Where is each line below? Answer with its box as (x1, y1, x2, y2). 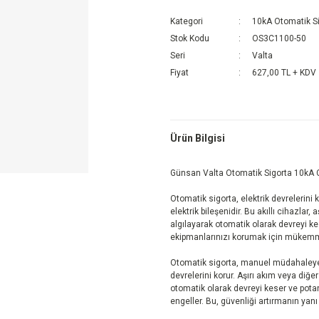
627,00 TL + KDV (252, 68, 316, 78)
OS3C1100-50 (252, 33, 306, 43)
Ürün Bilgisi (170, 132, 225, 144)
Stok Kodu (170, 33, 209, 43)
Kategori (170, 16, 203, 26)
